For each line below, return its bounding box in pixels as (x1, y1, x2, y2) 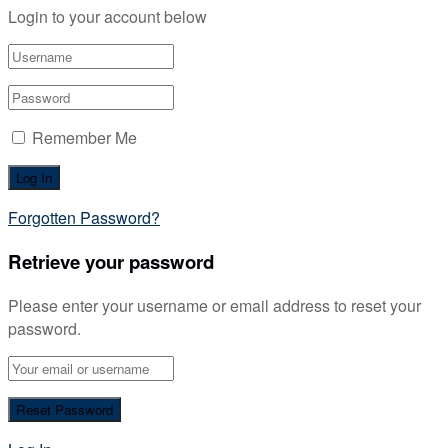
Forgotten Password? (8, 206, 160, 230)
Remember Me (32, 126, 137, 150)
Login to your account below (8, 5, 207, 29)
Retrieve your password (8, 247, 214, 275)
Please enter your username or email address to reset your (8, 293, 421, 317)
